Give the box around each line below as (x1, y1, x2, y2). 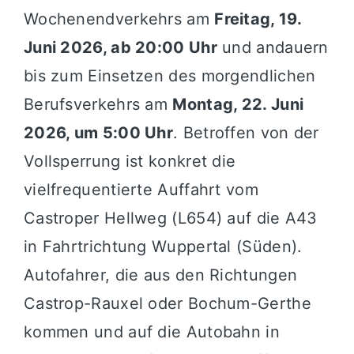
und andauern (217, 38, 329, 58)
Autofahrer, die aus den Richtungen (23, 265, 298, 285)
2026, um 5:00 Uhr (23, 123, 174, 143)
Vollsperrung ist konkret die (23, 152, 236, 171)
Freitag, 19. (214, 9, 301, 29)
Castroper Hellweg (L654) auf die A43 (23, 209, 318, 228)
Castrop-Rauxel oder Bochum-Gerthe (23, 294, 311, 314)
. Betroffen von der (173, 123, 319, 143)
